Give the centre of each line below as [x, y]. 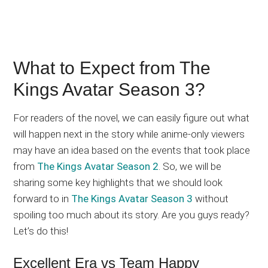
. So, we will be [190, 167]
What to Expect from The [112, 68]
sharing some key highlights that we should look [118, 183]
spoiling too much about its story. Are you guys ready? [132, 215]
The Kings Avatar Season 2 [98, 167]
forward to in [42, 199]
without [211, 199]
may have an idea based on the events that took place [132, 150]
